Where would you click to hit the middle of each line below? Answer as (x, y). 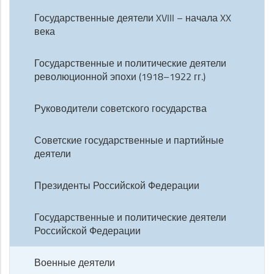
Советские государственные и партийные (129, 140)
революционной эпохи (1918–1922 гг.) (120, 76)
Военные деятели (75, 262)
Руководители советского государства (120, 108)
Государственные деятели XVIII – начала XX (133, 18)
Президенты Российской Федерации (117, 185)
